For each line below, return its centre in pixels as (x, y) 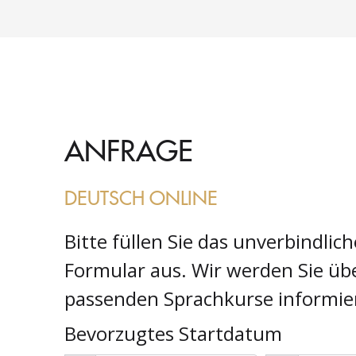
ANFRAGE (129, 149)
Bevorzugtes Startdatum (173, 333)
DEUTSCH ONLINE (141, 196)
